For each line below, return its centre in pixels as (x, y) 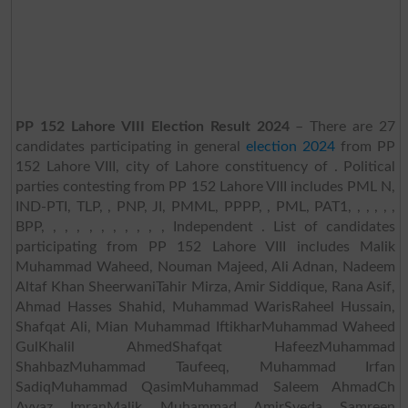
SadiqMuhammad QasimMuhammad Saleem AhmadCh (205, 387)
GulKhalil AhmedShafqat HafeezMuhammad (205, 347)
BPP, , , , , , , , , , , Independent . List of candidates (205, 226)
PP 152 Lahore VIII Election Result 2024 (152, 126)
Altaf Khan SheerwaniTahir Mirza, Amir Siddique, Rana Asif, (205, 286)
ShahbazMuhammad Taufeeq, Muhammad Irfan (205, 367)
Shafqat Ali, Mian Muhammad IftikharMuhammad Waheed (205, 326)
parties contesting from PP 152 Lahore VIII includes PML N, (205, 186)
